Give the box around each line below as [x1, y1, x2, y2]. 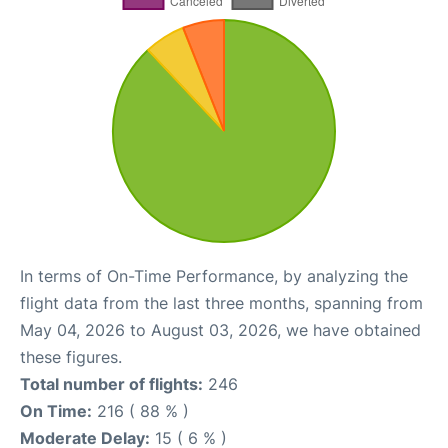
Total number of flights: [20, 374, 203, 394]
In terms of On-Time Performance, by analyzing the [20, 266, 408, 286]
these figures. [20, 347, 122, 367]
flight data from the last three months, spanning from [20, 293, 423, 313]
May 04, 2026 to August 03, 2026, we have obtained [20, 320, 421, 340]
